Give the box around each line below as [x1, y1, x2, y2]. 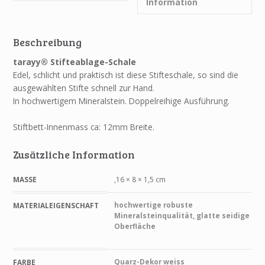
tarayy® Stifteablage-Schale [13, 56, 137, 68]
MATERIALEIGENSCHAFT [13, 201, 99, 211]
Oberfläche [114, 221, 156, 231]
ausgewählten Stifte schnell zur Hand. [13, 82, 155, 94]
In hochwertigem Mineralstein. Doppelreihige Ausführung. [13, 95, 230, 107]
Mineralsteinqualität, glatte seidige [114, 211, 250, 221]
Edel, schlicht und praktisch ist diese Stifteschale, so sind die [13, 69, 239, 81]
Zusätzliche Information [13, 147, 135, 161]
